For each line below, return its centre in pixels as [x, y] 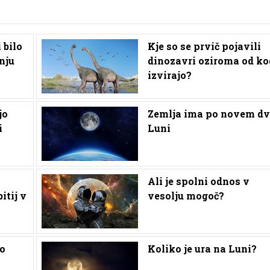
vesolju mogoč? [186, 195]
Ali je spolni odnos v [198, 181]
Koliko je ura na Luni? [202, 248]
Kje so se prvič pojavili [204, 46]
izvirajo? [169, 75]
